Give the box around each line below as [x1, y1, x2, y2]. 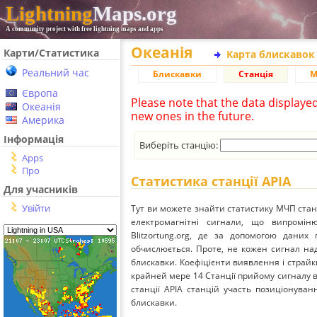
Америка [22, 113, 64, 127]
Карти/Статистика [4, 46, 99, 59]
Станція [238, 68, 273, 80]
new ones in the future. [131, 108, 254, 124]
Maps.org [93, 2, 177, 25]
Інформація [4, 132, 64, 146]
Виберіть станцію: [139, 138, 221, 151]
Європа [22, 86, 58, 100]
